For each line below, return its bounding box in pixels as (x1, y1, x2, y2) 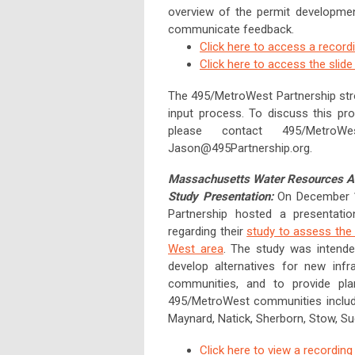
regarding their (168, 224, 247, 239)
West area (168, 242, 223, 257)
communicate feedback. (168, 22, 297, 37)
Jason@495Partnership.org (168, 141, 310, 156)
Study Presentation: (168, 189, 273, 204)
